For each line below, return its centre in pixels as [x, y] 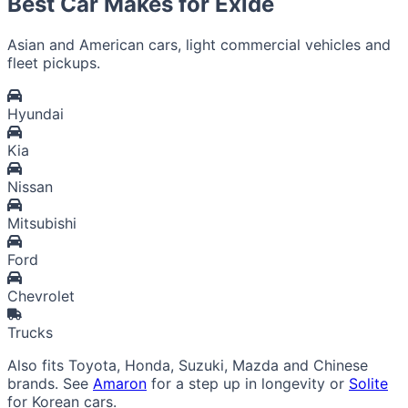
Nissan [30, 187]
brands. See [50, 384]
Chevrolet [41, 296]
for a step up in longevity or [248, 384]
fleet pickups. [54, 63]
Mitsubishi [42, 224]
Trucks [30, 333]
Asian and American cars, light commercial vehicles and [199, 45]
